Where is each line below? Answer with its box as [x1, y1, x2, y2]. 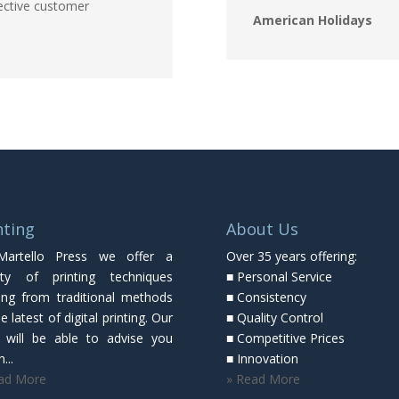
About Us [226, 217, 298, 240]
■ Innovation [226, 349, 298, 367]
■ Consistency [226, 288, 306, 305]
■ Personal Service [226, 267, 332, 285]
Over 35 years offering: [226, 247, 357, 265]
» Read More [226, 370, 300, 387]
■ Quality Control [226, 308, 323, 326]
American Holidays [253, 11, 372, 28]
